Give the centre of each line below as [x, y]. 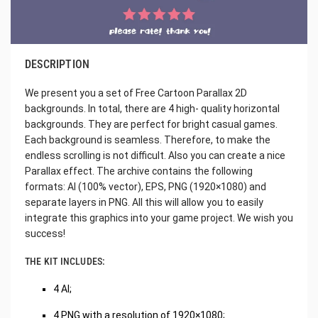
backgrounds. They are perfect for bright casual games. [151, 125]
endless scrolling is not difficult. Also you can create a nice [155, 156]
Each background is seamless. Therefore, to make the [148, 140]
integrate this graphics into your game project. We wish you [159, 218]
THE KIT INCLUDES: [65, 262]
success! [45, 234]
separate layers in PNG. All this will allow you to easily [144, 203]
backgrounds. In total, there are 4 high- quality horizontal [152, 109]
